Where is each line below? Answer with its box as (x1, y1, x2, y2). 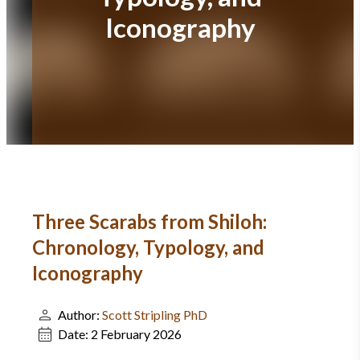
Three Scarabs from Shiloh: (32, 210, 267, 233)
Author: (58, 307, 102, 322)
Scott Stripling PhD (102, 307, 207, 322)
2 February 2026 (91, 326, 182, 342)
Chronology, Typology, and (32, 235, 264, 259)
